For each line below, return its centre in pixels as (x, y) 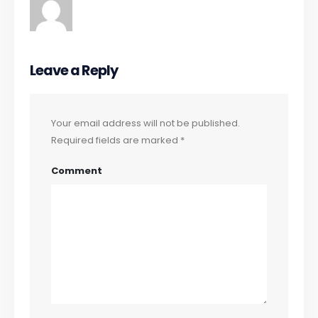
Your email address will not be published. (146, 124)
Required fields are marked (116, 141)
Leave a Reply (74, 71)
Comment (77, 170)
